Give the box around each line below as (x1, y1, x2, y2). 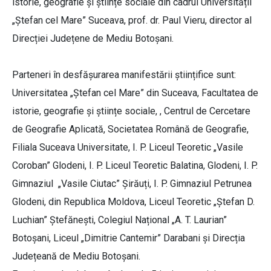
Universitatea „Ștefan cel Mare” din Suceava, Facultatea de (12, 87, 258, 99)
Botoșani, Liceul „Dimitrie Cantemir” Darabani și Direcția (12, 232, 245, 244)
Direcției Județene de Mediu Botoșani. (12, 33, 174, 45)
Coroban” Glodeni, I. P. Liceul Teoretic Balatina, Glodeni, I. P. (12, 160, 258, 172)
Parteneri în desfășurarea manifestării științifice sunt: (12, 69, 236, 81)
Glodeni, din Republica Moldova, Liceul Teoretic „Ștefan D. (12, 196, 255, 208)
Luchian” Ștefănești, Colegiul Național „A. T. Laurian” (12, 214, 227, 226)
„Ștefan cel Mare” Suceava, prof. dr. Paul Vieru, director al (12, 15, 252, 27)
